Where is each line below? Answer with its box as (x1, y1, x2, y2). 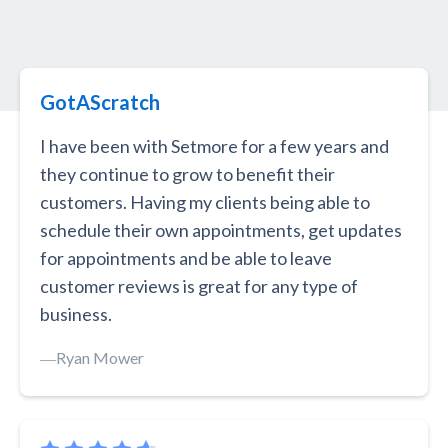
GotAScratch (40, 90, 160, 115)
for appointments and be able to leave (40, 247, 332, 270)
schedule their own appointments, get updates (40, 219, 402, 242)
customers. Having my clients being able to (40, 191, 370, 214)
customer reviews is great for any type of (40, 275, 358, 298)
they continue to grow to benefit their (40, 163, 335, 186)
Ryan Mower (56, 348, 144, 368)
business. (40, 303, 112, 326)
